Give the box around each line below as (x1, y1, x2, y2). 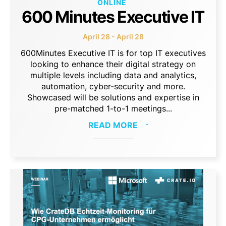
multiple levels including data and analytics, (30, 70, 196, 80)
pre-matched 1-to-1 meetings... (54, 103, 172, 114)
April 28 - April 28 (82, 32, 144, 41)
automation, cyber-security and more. (41, 81, 185, 91)
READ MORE (88, 120, 138, 130)
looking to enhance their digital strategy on (30, 59, 196, 69)
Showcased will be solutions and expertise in (27, 92, 199, 102)
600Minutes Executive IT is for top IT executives (20, 47, 206, 58)
